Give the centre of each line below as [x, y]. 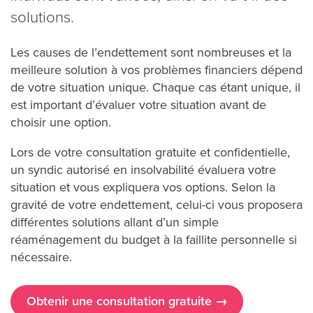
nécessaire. [41, 257]
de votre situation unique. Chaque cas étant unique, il [155, 87]
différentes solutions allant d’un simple [115, 222]
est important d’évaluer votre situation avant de [138, 104]
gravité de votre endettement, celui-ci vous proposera [156, 204]
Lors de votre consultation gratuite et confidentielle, [150, 152]
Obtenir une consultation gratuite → [127, 301]
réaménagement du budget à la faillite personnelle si [154, 239]
